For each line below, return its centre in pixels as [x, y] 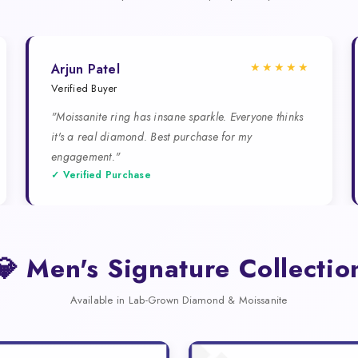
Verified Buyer [84, 88]
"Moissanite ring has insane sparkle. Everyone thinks [177, 116]
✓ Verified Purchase [101, 175]
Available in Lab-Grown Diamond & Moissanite [179, 300]
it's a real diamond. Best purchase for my [152, 136]
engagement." [86, 156]
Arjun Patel [86, 69]
